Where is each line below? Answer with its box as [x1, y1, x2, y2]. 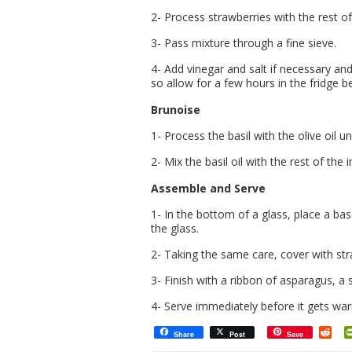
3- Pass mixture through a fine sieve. [151, 35, 336, 50]
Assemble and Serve [151, 181, 266, 196]
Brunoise [151, 102, 200, 117]
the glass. [151, 221, 199, 236]
